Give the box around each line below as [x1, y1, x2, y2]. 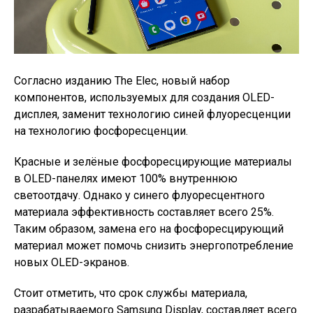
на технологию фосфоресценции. [14, 124, 188, 138]
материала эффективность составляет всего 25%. [14, 205, 274, 219]
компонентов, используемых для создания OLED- [14, 91, 275, 105]
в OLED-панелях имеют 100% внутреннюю [14, 172, 238, 186]
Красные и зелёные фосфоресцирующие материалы [14, 155, 292, 169]
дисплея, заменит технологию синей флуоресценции [14, 108, 291, 122]
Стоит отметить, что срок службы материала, [14, 286, 247, 300]
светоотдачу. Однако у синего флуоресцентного [14, 189, 265, 203]
